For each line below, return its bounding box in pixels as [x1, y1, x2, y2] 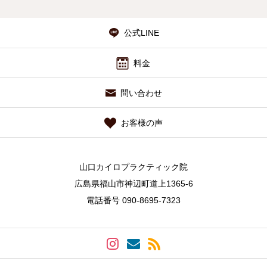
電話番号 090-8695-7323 [86, 195, 181, 206]
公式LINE [123, 28, 159, 38]
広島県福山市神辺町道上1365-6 [74, 179, 193, 189]
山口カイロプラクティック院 [79, 162, 188, 172]
